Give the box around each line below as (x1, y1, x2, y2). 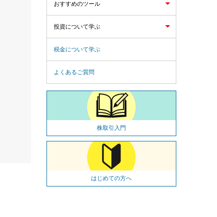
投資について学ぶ (54, 23, 100, 30)
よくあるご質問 (54, 68, 94, 76)
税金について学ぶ (54, 46, 100, 53)
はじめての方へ (91, 174, 132, 182)
